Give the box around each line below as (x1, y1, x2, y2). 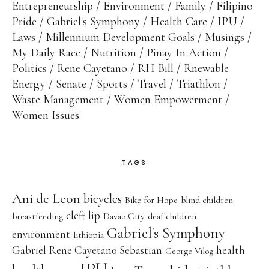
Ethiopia (73, 229, 104, 241)
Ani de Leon (12, 190, 80, 208)
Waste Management (12, 92, 104, 107)
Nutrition (91, 46, 136, 61)
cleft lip (66, 209, 100, 223)
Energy (12, 77, 46, 92)
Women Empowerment (114, 92, 222, 107)
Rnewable (184, 61, 229, 76)
